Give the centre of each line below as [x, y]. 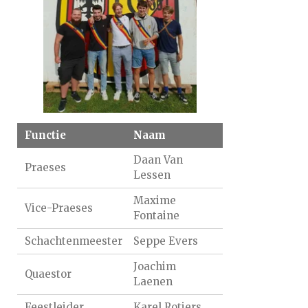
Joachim [154, 266]
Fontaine [156, 215]
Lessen [152, 175]
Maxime [154, 200]
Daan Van [158, 159]
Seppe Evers [165, 241]
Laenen [153, 281]
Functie [46, 135]
